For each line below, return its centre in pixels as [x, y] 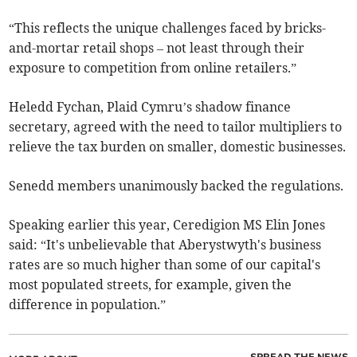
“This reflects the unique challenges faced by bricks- [168, 28]
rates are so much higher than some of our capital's [165, 265]
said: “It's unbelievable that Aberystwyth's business [165, 245]
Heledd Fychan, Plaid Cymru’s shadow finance [150, 107]
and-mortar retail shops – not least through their [157, 48]
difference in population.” [88, 305]
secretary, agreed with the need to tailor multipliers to [176, 127]
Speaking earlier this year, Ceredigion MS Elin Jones [167, 225]
